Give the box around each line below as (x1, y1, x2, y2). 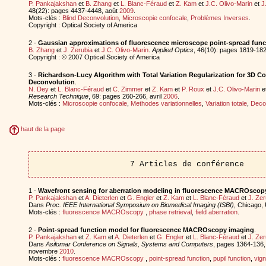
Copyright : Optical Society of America (28, 21, 137, 28)
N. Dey (28, 85, 49, 93)
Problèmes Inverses (190, 14, 249, 21)
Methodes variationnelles (130, 99, 202, 107)
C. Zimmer (112, 85, 143, 93)
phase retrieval (148, 208, 192, 216)
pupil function (213, 254, 251, 262)
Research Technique (28, 92, 88, 100)
